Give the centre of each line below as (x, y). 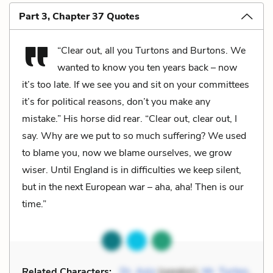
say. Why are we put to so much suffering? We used (134, 136)
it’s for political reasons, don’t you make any (116, 101)
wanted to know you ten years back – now (147, 67)
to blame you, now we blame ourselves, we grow (127, 153)
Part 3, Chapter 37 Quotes (79, 16)
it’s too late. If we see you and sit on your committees (136, 84)
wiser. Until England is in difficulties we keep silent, (132, 170)
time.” (34, 204)
